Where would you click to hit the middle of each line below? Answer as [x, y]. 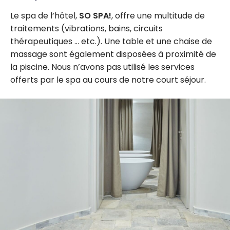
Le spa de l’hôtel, [45, 15]
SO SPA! [95, 15]
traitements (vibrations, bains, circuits [87, 28]
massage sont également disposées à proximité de [113, 54]
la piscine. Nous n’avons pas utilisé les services [102, 67]
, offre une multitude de [158, 15]
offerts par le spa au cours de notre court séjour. [108, 80]
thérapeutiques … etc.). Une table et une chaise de [111, 41]
